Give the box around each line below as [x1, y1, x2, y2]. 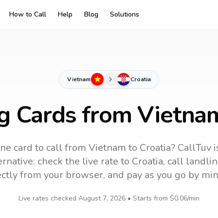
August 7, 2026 [78, 194, 126, 203]
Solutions [110, 10, 139, 19]
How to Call [9, 10, 46, 19]
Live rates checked [18, 194, 78, 203]
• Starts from [126, 194, 170, 203]
